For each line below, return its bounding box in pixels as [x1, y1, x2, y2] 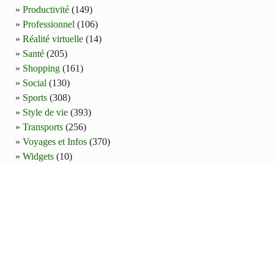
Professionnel [23, 19, 75, 30]
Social [23, 78, 46, 89]
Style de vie [23, 107, 68, 118]
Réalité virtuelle [23, 34, 83, 45]
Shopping [23, 63, 60, 74]
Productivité [23, 4, 69, 15]
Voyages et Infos [23, 136, 87, 147]
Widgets [23, 151, 54, 162]
